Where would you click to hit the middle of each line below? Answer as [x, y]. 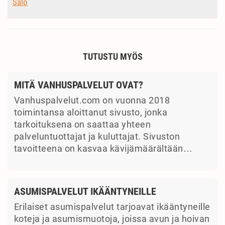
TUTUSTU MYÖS [113, 57]
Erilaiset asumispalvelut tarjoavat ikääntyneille [112, 207]
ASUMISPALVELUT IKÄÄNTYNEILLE [85, 191]
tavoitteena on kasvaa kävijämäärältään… [103, 148]
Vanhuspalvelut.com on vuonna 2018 [92, 100]
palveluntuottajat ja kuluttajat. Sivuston [97, 136]
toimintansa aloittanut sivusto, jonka [90, 112]
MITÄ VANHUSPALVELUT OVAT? [78, 85]
